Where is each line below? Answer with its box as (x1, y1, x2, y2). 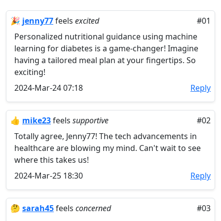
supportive (73, 115, 109, 126)
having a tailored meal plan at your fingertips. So (14, 55, 196, 66)
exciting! (14, 67, 45, 77)
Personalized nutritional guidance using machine (14, 31, 197, 42)
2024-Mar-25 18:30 (14, 170, 83, 181)
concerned (75, 203, 111, 214)
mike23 (22, 115, 51, 126)
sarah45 (22, 203, 54, 214)
